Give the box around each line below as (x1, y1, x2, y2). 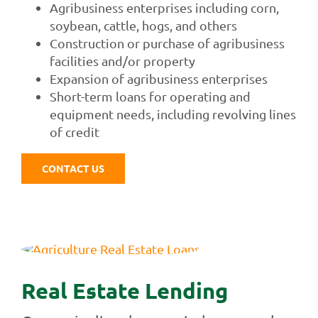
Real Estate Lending (21, 277, 228, 305)
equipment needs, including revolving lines (49, 106, 296, 122)
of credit (49, 124, 99, 140)
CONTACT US (41, 162, 104, 175)
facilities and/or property (49, 53, 195, 69)
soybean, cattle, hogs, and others (49, 18, 237, 33)
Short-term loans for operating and (49, 89, 251, 104)
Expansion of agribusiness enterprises (49, 71, 268, 87)
